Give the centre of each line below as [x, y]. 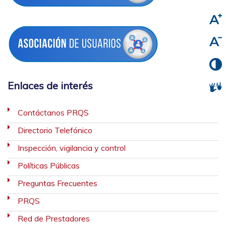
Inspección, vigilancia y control [72, 148]
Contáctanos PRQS [53, 112]
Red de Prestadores [54, 218]
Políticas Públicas [49, 165]
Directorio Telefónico [55, 130]
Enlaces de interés [50, 85]
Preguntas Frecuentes [58, 183]
